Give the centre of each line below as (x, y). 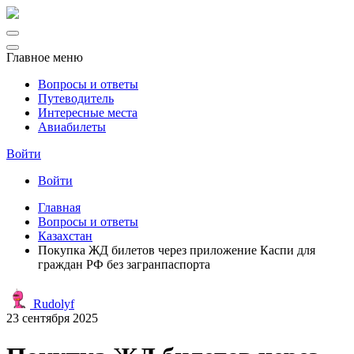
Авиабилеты (72, 127)
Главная (59, 207)
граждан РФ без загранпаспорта (124, 264)
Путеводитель (76, 98)
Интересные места (88, 113)
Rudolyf (52, 304)
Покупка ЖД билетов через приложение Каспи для (177, 250)
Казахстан (65, 236)
